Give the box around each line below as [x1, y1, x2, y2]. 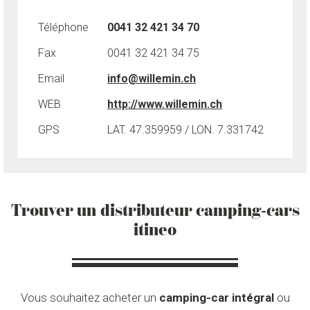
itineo [134, 220, 176, 239]
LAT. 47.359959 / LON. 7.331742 [107, 123, 264, 136]
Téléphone [38, 21, 89, 34]
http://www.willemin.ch [107, 98, 222, 111]
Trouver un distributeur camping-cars [10, 201, 300, 220]
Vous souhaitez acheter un [20, 291, 159, 304]
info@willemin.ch [107, 72, 196, 85]
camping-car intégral [158, 291, 274, 304]
